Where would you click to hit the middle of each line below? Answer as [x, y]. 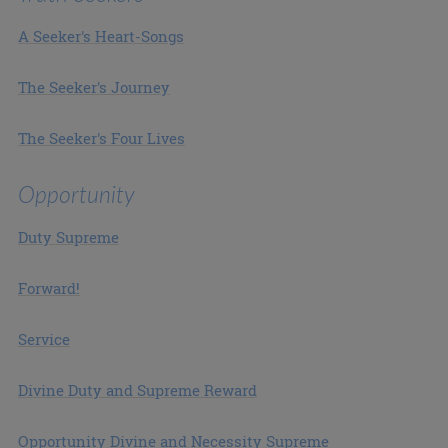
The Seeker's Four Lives [101, 137]
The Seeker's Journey [93, 86]
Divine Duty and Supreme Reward [137, 390]
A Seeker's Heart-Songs [100, 35]
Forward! [48, 288]
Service [43, 339]
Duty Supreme [68, 237]
